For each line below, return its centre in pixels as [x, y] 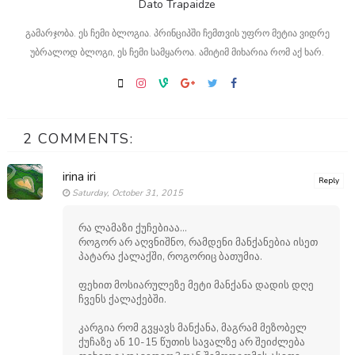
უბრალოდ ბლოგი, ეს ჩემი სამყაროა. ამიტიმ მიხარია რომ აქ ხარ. [177, 53]
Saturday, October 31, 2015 [127, 193]
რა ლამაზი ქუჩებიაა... [132, 229]
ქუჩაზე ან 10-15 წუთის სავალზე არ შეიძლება [191, 343]
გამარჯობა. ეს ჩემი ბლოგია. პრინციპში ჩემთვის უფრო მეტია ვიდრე [177, 34]
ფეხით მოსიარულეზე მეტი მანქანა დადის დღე [196, 286]
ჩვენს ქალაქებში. [122, 300]
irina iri [79, 177]
